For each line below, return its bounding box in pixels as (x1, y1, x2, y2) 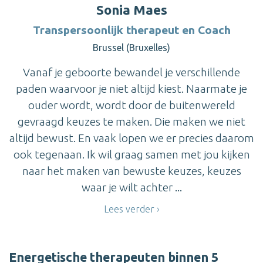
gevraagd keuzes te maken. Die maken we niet (18, 114, 245, 128)
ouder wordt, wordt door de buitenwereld (28, 98, 235, 112)
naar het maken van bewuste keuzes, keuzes (22, 164, 241, 177)
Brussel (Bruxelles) (93, 42, 170, 53)
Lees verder (104, 203, 154, 214)
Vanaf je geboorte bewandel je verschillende (23, 65, 240, 79)
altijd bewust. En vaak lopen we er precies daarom (9, 131, 254, 144)
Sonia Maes (96, 2, 167, 17)
